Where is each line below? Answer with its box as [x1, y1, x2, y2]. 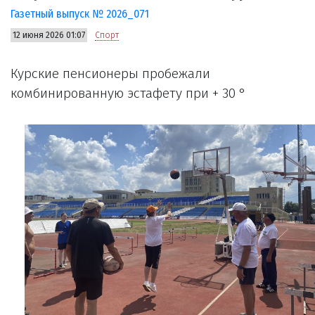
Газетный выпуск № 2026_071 [11, 7, 149, 21]
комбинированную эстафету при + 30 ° [11, 85, 246, 102]
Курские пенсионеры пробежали [11, 65, 210, 82]
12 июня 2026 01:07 [13, 30, 85, 41]
